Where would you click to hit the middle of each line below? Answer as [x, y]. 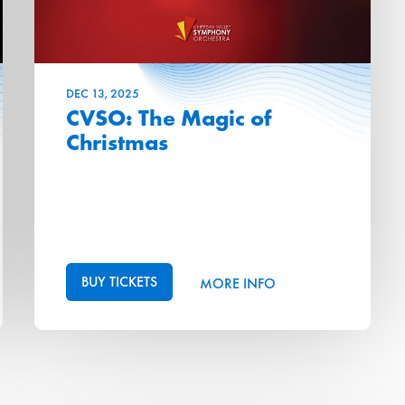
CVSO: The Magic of [169, 118]
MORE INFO [237, 283]
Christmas [117, 143]
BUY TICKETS [119, 282]
